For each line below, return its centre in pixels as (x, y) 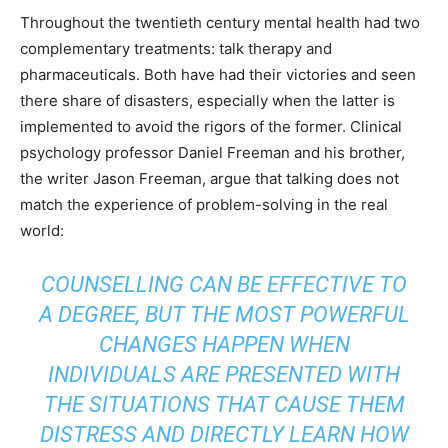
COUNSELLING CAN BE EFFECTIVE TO (224, 284)
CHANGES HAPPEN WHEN (224, 344)
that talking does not (325, 178)
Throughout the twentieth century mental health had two (220, 22)
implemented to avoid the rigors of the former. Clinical (211, 126)
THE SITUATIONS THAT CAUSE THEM (224, 404)
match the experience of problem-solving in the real (204, 204)
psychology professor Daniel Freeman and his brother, (212, 152)
